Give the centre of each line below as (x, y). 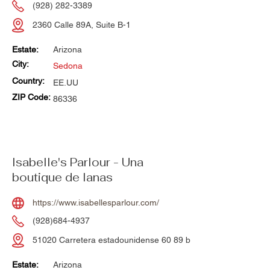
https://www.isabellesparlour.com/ (96, 203)
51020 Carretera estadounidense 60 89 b (111, 240)
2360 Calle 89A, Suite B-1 (82, 25)
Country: (30, 81)
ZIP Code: (31, 97)
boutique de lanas (62, 178)
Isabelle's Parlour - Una (78, 163)
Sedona (68, 66)
